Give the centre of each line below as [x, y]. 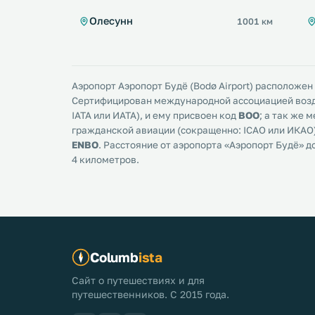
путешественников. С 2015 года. [150, 294]
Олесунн [111, 21]
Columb [114, 257]
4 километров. [105, 160]
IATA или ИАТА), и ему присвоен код [155, 115]
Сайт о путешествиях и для [138, 280]
